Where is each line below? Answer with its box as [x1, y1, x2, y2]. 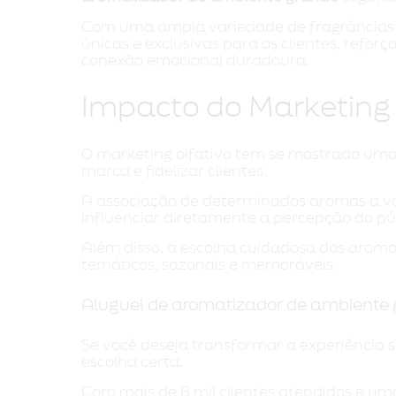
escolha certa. [81, 354, 183, 369]
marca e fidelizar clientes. [81, 164, 267, 179]
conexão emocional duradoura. [81, 53, 309, 68]
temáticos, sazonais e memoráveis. [81, 257, 337, 272]
